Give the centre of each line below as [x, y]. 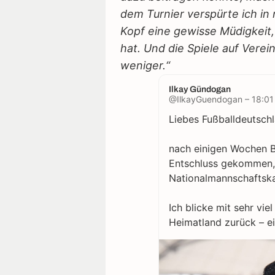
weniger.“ [145, 66]
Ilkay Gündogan [199, 90]
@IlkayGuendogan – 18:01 [221, 99]
